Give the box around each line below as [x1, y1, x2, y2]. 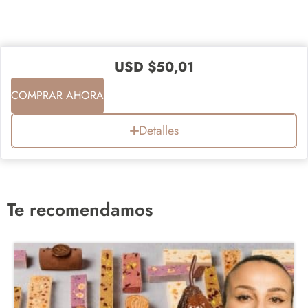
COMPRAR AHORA [11, 87, 104, 103]
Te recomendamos [7, 196, 153, 223]
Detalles [138, 121, 179, 140]
